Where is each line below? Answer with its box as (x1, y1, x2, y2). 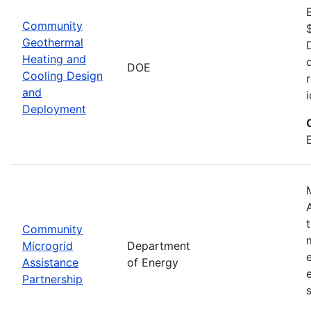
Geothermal (22, 35, 83, 49)
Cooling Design (22, 68, 103, 83)
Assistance (22, 255, 78, 269)
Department (127, 238, 190, 253)
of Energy (127, 255, 178, 269)
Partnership (22, 271, 83, 286)
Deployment (22, 101, 86, 116)
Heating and (22, 51, 86, 66)
